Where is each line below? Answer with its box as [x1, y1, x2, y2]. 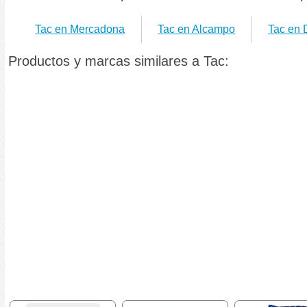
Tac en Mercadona [35, 23, 125, 36]
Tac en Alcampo [158, 23, 236, 36]
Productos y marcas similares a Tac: [8, 53, 229, 69]
